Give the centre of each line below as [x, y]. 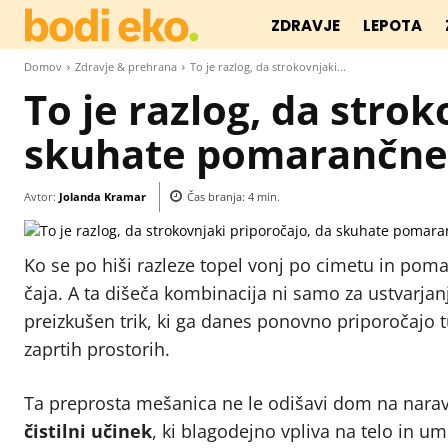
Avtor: [40, 196]
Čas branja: [217, 197]
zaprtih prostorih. [97, 349]
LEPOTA [393, 25]
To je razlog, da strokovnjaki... [268, 66]
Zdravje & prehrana [126, 66]
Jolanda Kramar [102, 196]
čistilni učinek [88, 431]
